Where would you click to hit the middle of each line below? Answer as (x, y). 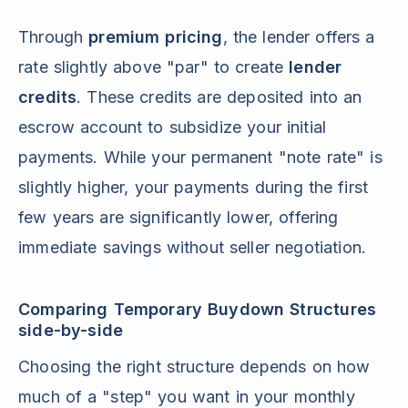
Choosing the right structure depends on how (194, 367)
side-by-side (71, 331)
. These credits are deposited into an (219, 97)
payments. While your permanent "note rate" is (200, 158)
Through (54, 37)
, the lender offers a (299, 37)
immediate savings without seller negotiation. (193, 248)
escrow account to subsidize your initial (173, 127)
